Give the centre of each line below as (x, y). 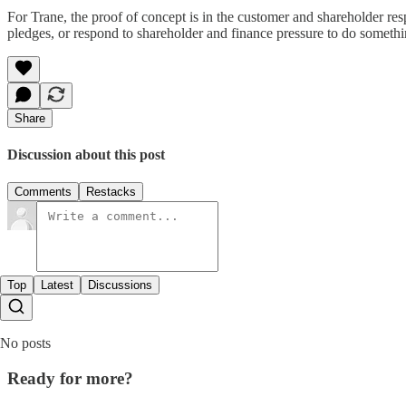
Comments (43, 192)
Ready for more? (70, 379)
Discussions (120, 285)
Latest (57, 285)
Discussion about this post (86, 155)
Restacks (111, 192)
